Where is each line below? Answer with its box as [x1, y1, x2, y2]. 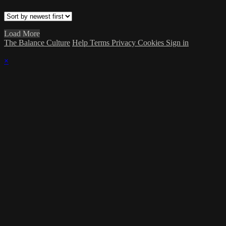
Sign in [166, 38, 189, 47]
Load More [4, 29, 40, 38]
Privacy [111, 38, 138, 47]
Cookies [138, 38, 166, 47]
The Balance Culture [4, 38, 70, 47]
